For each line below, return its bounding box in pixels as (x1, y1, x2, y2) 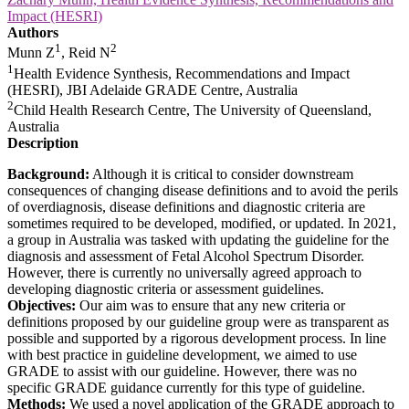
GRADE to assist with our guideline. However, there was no (7, 363, 357, 380)
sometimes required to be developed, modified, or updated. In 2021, (7, 215, 396, 232)
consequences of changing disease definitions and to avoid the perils (7, 183, 398, 199)
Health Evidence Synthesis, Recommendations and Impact (14, 66, 350, 82)
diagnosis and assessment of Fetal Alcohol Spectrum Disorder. (7, 248, 364, 265)
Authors (7, 25, 58, 41)
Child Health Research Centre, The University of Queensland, (14, 102, 372, 119)
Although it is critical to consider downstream (89, 166, 353, 183)
